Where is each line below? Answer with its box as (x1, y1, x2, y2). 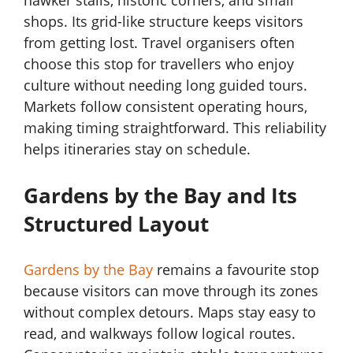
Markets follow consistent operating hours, (24, 97, 307, 117)
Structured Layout (24, 210, 209, 239)
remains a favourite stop (153, 260, 319, 280)
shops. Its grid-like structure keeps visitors (24, 12, 303, 32)
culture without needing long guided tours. (24, 76, 307, 95)
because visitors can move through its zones (24, 281, 318, 301)
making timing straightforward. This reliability (24, 118, 326, 138)
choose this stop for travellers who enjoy (24, 54, 294, 74)
